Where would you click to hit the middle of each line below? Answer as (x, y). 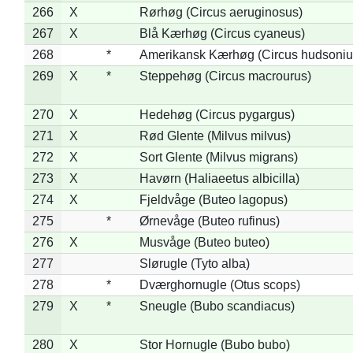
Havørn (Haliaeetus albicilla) (219, 178)
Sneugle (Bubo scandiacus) (217, 306)
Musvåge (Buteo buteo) (204, 242)
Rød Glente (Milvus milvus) (215, 136)
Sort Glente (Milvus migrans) (218, 157)
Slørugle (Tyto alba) (194, 263)
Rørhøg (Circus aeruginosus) (221, 12)
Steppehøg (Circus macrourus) (225, 76)
